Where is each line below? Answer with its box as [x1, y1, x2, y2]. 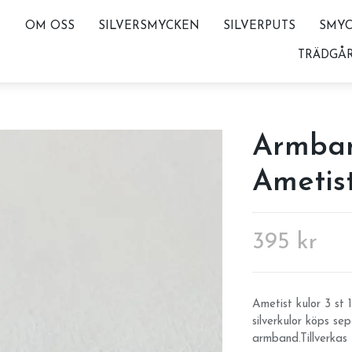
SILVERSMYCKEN [97, 20, 200, 32]
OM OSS [24, 20, 75, 32]
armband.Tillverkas [251, 333, 347, 345]
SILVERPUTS [222, 20, 295, 32]
